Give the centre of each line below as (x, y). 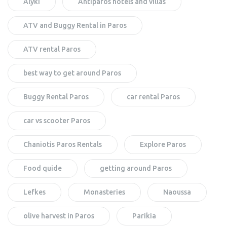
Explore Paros (163, 144)
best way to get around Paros (72, 73)
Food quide (43, 168)
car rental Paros (153, 97)
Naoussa (177, 192)
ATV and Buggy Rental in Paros (75, 25)
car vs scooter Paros (57, 120)
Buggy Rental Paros (56, 97)
